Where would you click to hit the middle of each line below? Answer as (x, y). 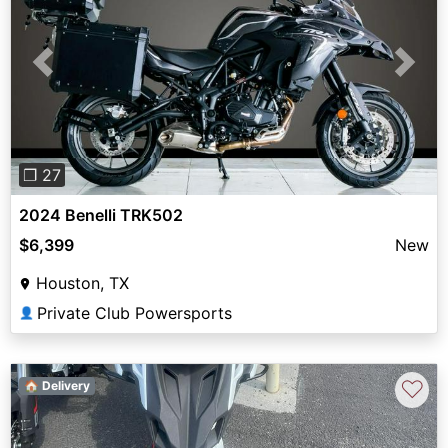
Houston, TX (82, 283)
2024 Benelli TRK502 (101, 215)
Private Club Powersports (134, 313)
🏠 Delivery (56, 386)
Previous (75, 73)
